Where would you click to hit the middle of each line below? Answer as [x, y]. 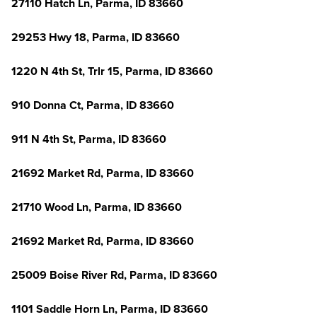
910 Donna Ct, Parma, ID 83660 [93, 105]
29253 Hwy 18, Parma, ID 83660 [96, 38]
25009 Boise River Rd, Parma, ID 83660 [114, 275]
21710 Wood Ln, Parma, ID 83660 [97, 207]
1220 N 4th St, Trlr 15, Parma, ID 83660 [112, 71]
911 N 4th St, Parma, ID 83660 [89, 139]
